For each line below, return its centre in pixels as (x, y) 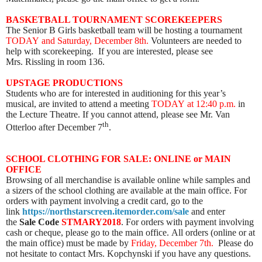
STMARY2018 (91, 222)
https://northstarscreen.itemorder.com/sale (106, 212)
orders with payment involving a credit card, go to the (104, 201)
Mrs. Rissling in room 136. (55, 61)
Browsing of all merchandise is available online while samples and (128, 180)
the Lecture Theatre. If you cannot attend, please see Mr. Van (118, 114)
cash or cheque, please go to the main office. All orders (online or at (130, 233)
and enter (207, 212)
